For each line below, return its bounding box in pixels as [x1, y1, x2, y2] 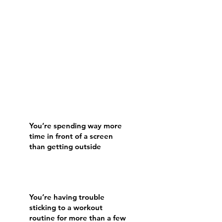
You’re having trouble [29, 192, 105, 202]
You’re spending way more [29, 121, 122, 130]
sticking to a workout [29, 203, 103, 212]
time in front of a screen [29, 131, 113, 141]
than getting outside [29, 142, 101, 151]
